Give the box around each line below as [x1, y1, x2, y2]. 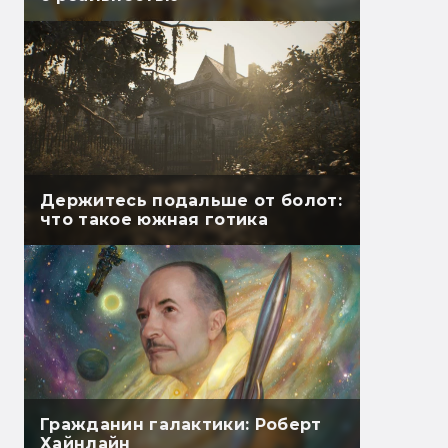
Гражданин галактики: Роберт [40, 415, 322, 435]
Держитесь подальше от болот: [40, 191, 342, 211]
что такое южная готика [40, 210, 269, 230]
